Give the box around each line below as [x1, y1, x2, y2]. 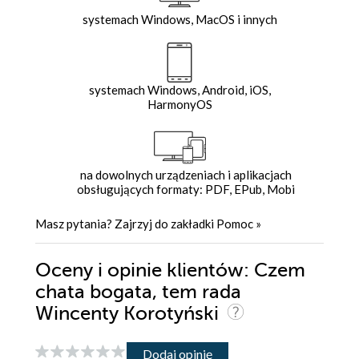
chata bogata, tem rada [35, 281, 241, 304]
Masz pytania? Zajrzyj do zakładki [35, 216, 216, 232]
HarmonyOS [147, 97, 212, 112]
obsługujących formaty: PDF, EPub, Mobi [76, 182, 295, 197]
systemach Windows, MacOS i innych [82, 12, 277, 27]
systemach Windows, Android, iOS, [88, 83, 271, 98]
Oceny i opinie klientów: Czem [35, 260, 305, 282]
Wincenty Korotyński [35, 303, 224, 325]
